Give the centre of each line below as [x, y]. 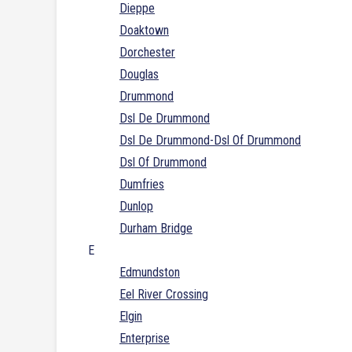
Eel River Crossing [164, 295]
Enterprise [145, 339]
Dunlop [136, 207]
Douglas [139, 75]
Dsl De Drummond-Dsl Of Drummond [210, 141]
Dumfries [142, 185]
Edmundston [150, 273]
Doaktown [144, 31]
